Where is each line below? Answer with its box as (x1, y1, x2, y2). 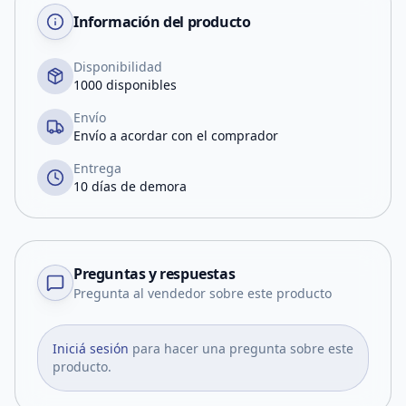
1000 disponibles (73, 76, 177, 93)
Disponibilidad (73, 58, 162, 75)
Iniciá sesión (53, 340, 129, 357)
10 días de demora (73, 178, 187, 195)
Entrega (73, 159, 121, 177)
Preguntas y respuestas (73, 264, 236, 284)
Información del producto (73, 12, 251, 32)
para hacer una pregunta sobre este (132, 340, 353, 357)
